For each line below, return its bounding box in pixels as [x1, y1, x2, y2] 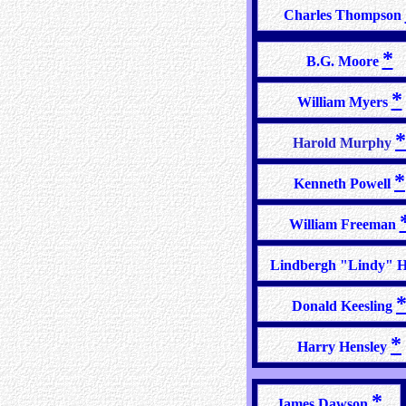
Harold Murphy [293, 135, 395, 150]
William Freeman [288, 217, 400, 232]
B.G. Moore [305, 53, 382, 69]
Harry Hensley [297, 339, 391, 354]
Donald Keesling [292, 298, 396, 314]
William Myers [296, 94, 391, 110]
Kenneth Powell [294, 176, 394, 191]
